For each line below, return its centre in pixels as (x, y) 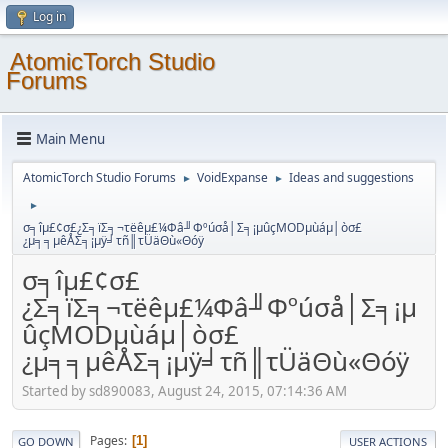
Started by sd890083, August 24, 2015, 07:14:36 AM (184, 390)
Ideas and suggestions (351, 177)
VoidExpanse (232, 177)
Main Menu (70, 138)
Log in (49, 16)
